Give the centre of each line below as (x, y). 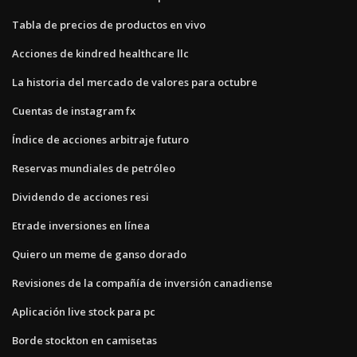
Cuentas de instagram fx (74, 111)
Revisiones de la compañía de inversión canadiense (142, 283)
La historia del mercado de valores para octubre (135, 82)
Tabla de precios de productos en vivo (109, 25)
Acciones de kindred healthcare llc (100, 54)
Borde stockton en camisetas (84, 341)
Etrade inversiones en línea (81, 226)
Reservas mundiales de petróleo (94, 169)
